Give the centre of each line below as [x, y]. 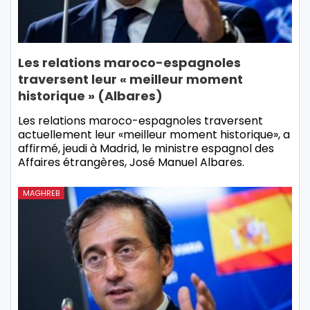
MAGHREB [41, 193]
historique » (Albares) [90, 96]
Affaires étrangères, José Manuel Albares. [131, 163]
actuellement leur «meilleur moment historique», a [154, 135]
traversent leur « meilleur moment [130, 80]
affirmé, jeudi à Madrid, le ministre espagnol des [146, 149]
